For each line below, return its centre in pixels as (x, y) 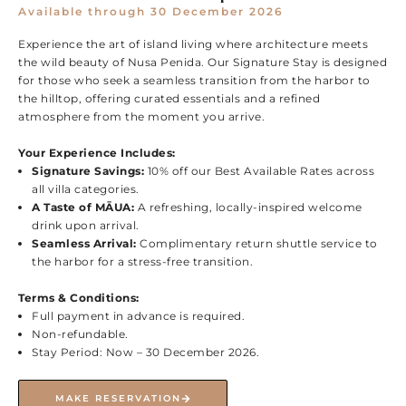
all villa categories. (86, 189)
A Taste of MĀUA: (83, 207)
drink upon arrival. (86, 225)
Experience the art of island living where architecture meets (193, 44)
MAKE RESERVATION (118, 398)
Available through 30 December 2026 (151, 11)
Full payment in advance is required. (138, 316)
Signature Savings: (88, 171)
